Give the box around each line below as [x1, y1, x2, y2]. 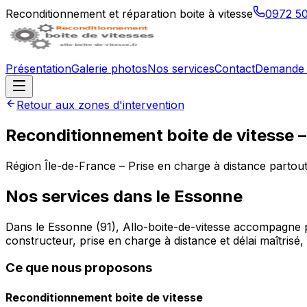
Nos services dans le [5, 186, 174, 206]
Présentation [5, 62, 71, 75]
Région [5, 158, 45, 173]
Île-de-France [45, 158, 116, 173]
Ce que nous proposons [5, 260, 152, 276]
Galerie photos [71, 62, 147, 75]
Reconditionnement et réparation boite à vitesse [5, 7, 253, 21]
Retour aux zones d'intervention [16, 98, 184, 112]
